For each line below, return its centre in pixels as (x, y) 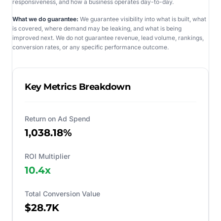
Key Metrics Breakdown (78, 87)
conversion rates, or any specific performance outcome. (91, 47)
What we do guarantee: (46, 19)
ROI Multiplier (47, 156)
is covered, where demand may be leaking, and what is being (97, 28)
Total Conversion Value (62, 193)
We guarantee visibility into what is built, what (143, 19)
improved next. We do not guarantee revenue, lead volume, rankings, (108, 37)
